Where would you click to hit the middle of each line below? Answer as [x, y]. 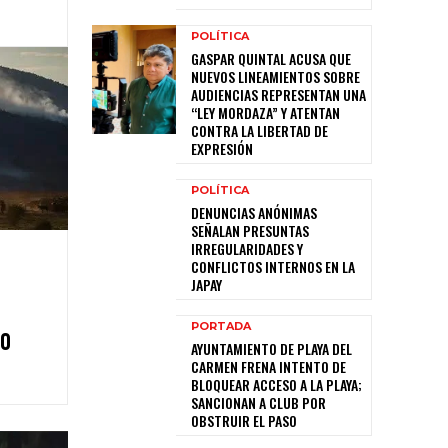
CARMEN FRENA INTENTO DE [268, 366]
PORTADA [221, 326]
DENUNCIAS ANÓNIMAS [254, 212]
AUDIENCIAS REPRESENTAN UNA [278, 94]
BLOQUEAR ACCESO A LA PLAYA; [276, 384]
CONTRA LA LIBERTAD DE [259, 130]
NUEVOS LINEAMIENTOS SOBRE [275, 76]
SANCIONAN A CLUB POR [258, 402]
